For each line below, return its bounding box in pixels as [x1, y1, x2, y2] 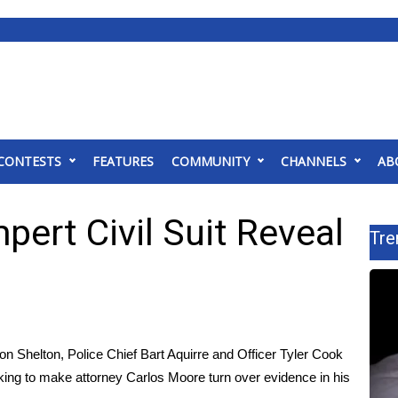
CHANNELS [281, 153, 346, 170]
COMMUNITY [171, 153, 250, 170]
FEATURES [92, 153, 154, 170]
